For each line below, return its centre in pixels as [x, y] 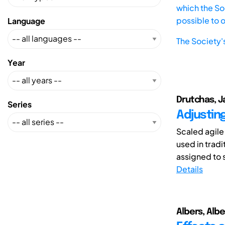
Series [20, 104]
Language [26, 21]
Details [190, 169]
